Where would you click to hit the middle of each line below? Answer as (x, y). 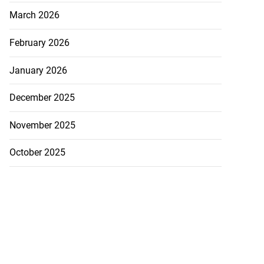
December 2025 (42, 98)
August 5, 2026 (65, 208)
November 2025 (42, 125)
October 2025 (37, 153)
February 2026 (39, 43)
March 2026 (34, 15)
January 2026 (38, 70)
